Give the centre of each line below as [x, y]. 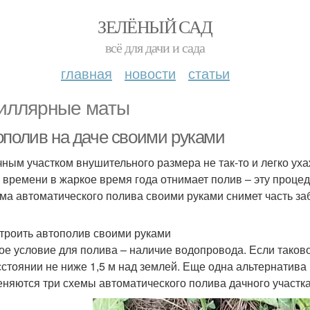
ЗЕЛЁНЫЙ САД [155, 26]
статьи [209, 73]
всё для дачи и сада [155, 47]
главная [86, 73]
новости [150, 73]
